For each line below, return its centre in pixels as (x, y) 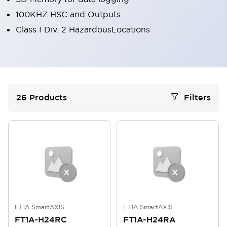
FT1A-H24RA (149, 220)
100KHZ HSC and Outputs (68, 14)
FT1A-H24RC (41, 220)
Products (48, 98)
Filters (197, 98)
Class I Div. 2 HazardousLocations (83, 29)
